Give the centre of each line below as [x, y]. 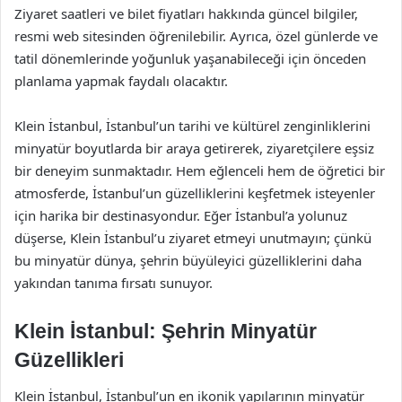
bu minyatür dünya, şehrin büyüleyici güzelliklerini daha [188, 260]
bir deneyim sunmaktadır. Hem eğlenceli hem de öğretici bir [200, 170]
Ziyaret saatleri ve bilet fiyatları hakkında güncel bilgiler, [186, 13]
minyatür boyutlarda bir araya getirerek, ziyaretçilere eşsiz [194, 148]
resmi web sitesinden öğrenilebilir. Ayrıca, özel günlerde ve [196, 36]
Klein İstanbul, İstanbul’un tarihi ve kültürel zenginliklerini [192, 126]
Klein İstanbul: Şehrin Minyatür [166, 331]
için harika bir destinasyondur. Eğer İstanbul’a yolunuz [181, 215]
